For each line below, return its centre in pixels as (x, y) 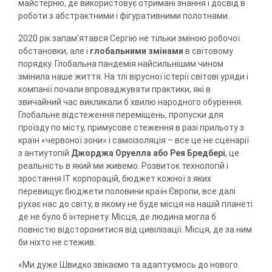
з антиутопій (45, 153)
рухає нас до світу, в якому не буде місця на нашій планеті (135, 204)
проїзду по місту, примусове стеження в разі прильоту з (131, 127)
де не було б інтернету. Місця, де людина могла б (117, 216)
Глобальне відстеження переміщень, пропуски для (121, 114)
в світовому (208, 51)
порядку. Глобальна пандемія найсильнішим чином (121, 63)
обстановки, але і (54, 51)
